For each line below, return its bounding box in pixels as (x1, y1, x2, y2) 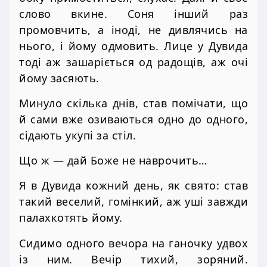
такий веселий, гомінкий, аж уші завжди (19, 194, 248, 209)
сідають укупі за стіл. (19, 128, 136, 142)
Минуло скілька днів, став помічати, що (19, 95, 248, 110)
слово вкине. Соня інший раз (19, 6, 248, 21)
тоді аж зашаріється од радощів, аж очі (19, 54, 248, 69)
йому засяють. (19, 70, 100, 85)
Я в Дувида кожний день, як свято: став (19, 178, 248, 193)
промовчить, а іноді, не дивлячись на (19, 22, 248, 37)
